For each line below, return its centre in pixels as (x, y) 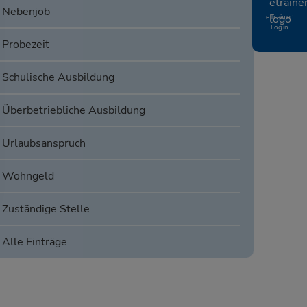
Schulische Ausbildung (58, 78)
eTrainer (280, 17)
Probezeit (25, 45)
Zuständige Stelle (46, 209)
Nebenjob (26, 12)
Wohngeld (28, 176)
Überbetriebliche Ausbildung (73, 111)
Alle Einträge (34, 242)
